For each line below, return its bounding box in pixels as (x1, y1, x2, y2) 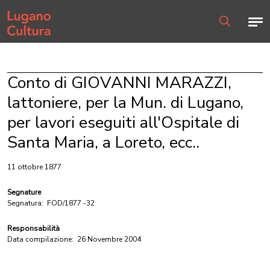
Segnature (7, 187, 41, 197)
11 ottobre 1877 (7, 162, 61, 172)
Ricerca (219, 27, 243, 37)
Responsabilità (7, 224, 60, 233)
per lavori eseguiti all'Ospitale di (7, 111, 239, 134)
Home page (7, 7, 46, 17)
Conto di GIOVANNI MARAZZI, (7, 72, 231, 94)
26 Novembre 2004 (77, 234, 141, 244)
